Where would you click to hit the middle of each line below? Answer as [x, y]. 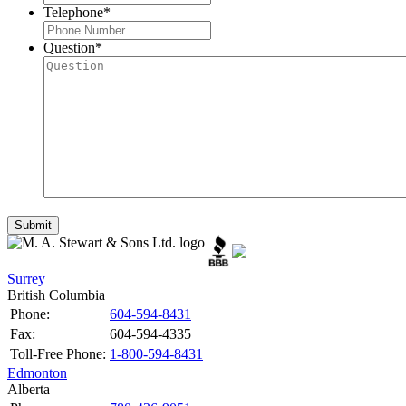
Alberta [29, 389]
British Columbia [56, 295]
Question [69, 48]
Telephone [73, 13]
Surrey [26, 278]
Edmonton [37, 372]
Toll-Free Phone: [58, 353]
